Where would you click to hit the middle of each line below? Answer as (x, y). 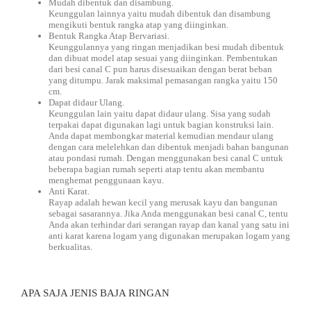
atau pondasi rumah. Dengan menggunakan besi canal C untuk (166, 158)
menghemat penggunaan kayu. (106, 180)
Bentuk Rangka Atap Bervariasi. (109, 36)
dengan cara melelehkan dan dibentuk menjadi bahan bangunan (169, 147)
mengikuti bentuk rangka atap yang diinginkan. (138, 25)
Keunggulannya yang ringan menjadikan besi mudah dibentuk (166, 47)
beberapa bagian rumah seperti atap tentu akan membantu (157, 169)
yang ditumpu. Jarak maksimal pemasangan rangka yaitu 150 (163, 80)
